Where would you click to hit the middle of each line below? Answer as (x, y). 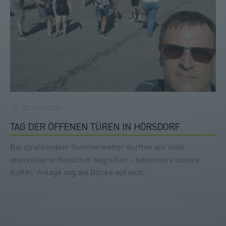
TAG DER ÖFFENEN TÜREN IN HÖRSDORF (95, 126)
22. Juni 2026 (43, 107)
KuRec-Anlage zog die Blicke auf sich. (77, 172)
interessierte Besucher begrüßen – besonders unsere (105, 159)
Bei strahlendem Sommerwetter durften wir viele (97, 147)
